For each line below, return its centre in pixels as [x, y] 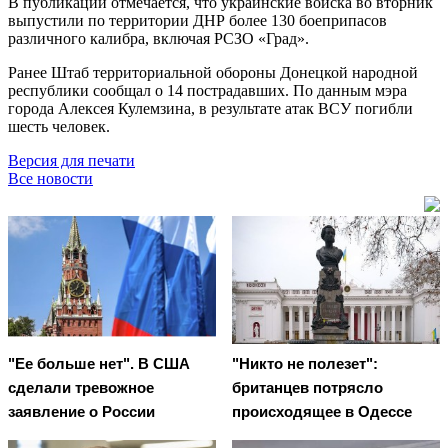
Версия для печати [71, 160]
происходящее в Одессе [322, 412]
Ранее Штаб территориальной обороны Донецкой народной [213, 72]
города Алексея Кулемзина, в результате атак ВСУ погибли [210, 108]
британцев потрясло [307, 388]
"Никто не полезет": [305, 364]
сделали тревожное [81, 388]
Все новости [50, 178]
